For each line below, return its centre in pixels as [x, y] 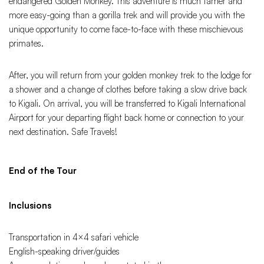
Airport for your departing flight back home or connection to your [126, 118]
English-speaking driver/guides [64, 252]
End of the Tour [43, 171]
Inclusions [30, 206]
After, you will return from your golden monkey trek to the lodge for [130, 75]
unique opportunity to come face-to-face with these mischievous [126, 29]
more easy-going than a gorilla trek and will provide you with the [127, 15]
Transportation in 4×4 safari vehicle [74, 237]
